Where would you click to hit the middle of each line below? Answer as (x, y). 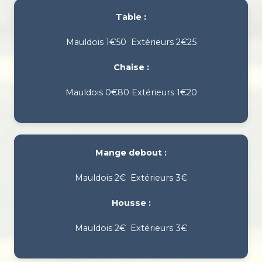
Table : (131, 17)
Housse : (131, 203)
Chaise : (131, 68)
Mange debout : (131, 153)
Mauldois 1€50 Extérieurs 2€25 (131, 42)
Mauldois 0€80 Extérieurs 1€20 (131, 93)
